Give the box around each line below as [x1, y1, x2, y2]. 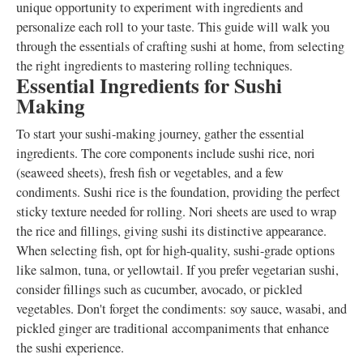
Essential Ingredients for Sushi [16, 70, 282, 100]
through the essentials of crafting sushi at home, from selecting [16, 37, 344, 55]
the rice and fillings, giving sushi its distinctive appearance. [16, 222, 327, 240]
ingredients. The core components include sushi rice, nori [16, 144, 315, 162]
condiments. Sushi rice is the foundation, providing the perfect [16, 183, 340, 201]
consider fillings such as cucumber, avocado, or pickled [16, 280, 302, 298]
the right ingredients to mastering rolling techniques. [16, 57, 293, 75]
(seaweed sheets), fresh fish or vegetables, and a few [16, 164, 284, 181]
